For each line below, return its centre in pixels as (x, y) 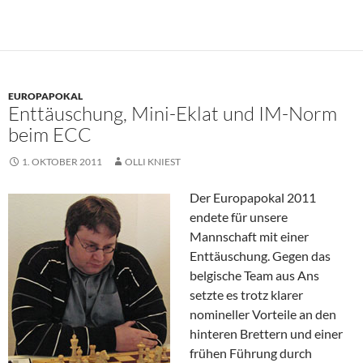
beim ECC (50, 135)
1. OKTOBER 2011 (62, 162)
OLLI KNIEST (153, 162)
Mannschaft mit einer (249, 237)
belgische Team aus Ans (254, 275)
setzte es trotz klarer (246, 295)
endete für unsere (239, 217)
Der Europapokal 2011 (253, 198)
